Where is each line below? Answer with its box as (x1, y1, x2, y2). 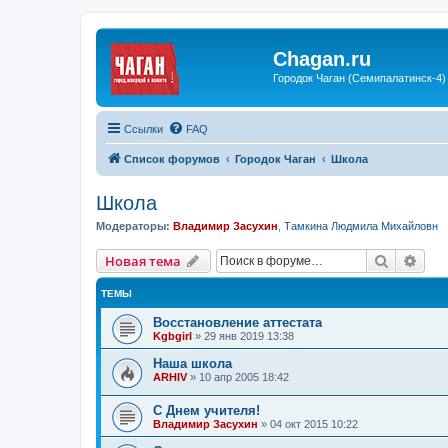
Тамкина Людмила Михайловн (284, 219, 438, 232)
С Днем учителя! (153, 402, 260, 418)
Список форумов (124, 152, 220, 165)
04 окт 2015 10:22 (270, 417, 358, 430)
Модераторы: (96, 219, 170, 232)
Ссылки (124, 122, 163, 135)
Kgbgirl (153, 330, 192, 342)
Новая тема (105, 252, 181, 270)
